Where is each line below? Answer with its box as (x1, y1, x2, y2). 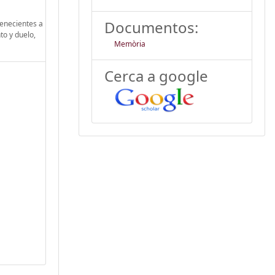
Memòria (114, 38, 145, 49)
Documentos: (104, 17, 198, 37)
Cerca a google (104, 65, 208, 86)
